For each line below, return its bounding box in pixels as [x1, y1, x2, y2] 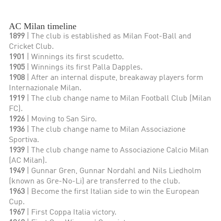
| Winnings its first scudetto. [27, 53, 124, 62]
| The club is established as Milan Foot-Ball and [25, 33, 192, 41]
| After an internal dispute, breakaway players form [25, 74, 204, 82]
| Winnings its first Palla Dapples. [25, 64, 143, 72]
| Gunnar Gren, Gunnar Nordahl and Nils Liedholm [25, 167, 202, 176]
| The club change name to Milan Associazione [27, 126, 186, 134]
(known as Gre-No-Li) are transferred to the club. [9, 178, 181, 186]
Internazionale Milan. [9, 84, 82, 93]
